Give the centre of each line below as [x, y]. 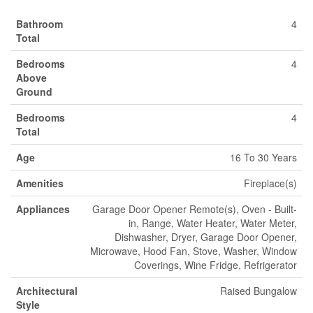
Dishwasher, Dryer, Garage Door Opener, [206, 237]
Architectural [47, 291]
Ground [34, 92]
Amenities [40, 183]
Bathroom [39, 24]
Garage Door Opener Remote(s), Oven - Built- [195, 209]
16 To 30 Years [263, 157]
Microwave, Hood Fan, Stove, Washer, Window [194, 251]
